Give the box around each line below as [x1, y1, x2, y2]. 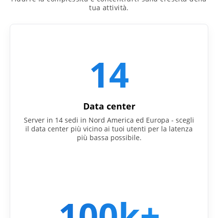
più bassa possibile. [76, 132, 142, 142]
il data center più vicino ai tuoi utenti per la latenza [25, 124, 193, 133]
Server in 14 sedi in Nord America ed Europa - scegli [24, 115, 194, 125]
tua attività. [89, 2, 129, 12]
